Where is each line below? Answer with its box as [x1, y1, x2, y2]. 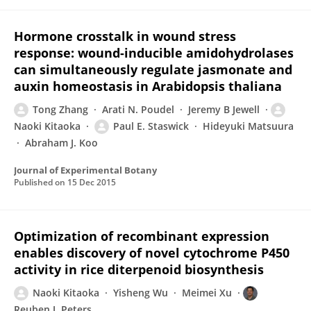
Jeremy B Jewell [188, 103, 260, 116]
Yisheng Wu [113, 286, 168, 299]
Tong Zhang [33, 103, 88, 116]
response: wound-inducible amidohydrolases [14, 44, 294, 61]
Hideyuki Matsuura [203, 119, 294, 133]
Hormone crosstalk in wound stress [14, 28, 236, 44]
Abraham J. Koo [25, 136, 98, 149]
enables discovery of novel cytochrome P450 [14, 244, 289, 261]
